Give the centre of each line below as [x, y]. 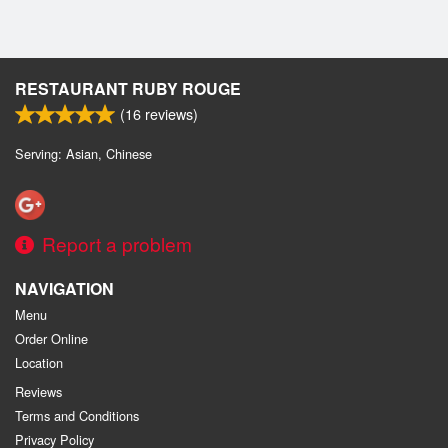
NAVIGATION [64, 289]
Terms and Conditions [77, 416]
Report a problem [117, 244]
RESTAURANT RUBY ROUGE [128, 88]
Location [39, 363]
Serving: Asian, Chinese [83, 153]
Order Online [51, 339]
